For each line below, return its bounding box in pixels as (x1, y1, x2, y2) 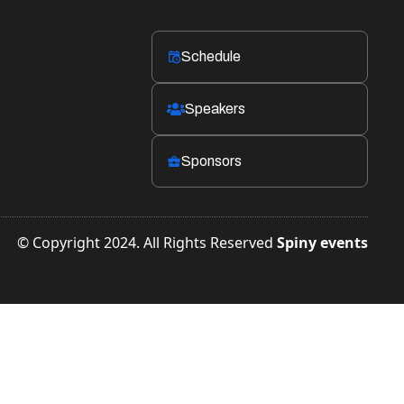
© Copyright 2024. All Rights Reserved (17, 233, 277, 252)
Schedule (181, 49, 241, 64)
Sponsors (181, 153, 242, 169)
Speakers (185, 101, 245, 116)
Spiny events (277, 233, 368, 252)
